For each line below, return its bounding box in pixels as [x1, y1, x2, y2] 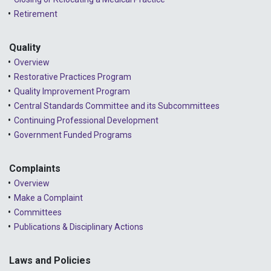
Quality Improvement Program [14, 86, 130, 96]
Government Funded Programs [14, 129, 132, 140]
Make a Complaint [14, 192, 83, 203]
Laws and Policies [9, 254, 91, 266]
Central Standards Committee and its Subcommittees [14, 100, 220, 111]
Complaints [9, 162, 60, 174]
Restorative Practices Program [14, 71, 131, 82]
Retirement [14, 8, 57, 19]
